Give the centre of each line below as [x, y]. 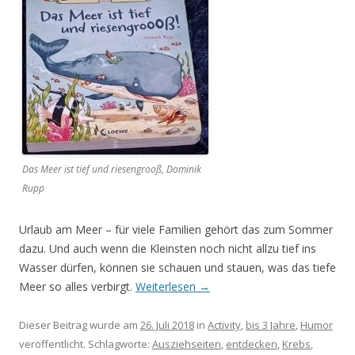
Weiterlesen [167, 287]
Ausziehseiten [187, 344]
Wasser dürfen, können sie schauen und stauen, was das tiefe [177, 268]
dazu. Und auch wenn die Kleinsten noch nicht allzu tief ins [168, 249]
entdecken [252, 344]
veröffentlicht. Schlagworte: [86, 344]
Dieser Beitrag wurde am [80, 325]
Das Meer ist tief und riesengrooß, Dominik [112, 170]
